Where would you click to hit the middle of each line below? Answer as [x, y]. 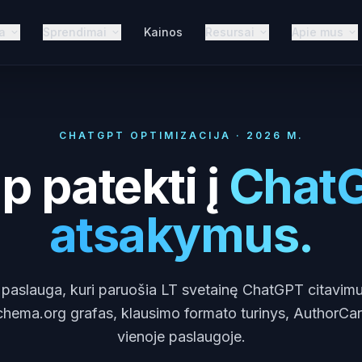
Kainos [163, 32]
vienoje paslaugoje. [181, 337]
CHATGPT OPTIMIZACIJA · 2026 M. [181, 135]
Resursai [230, 32]
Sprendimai [75, 32]
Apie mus [318, 32]
